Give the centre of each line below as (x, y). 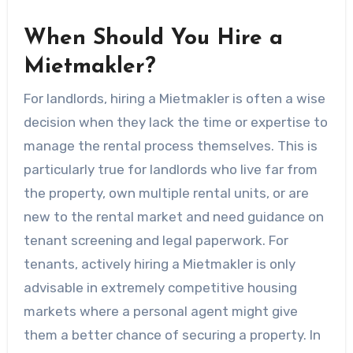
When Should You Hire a (153, 39)
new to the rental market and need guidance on (173, 216)
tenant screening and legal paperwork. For (156, 240)
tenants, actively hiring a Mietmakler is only (159, 264)
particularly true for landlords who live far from (170, 169)
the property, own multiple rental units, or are (166, 193)
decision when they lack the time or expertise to (175, 122)
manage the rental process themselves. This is (170, 145)
